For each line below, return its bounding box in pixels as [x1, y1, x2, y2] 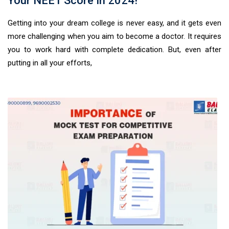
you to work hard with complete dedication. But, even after [8, 45, 221, 54]
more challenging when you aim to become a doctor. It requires [8, 32, 221, 41]
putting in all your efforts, [8, 58, 92, 67]
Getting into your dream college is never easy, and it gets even [8, 18, 221, 28]
